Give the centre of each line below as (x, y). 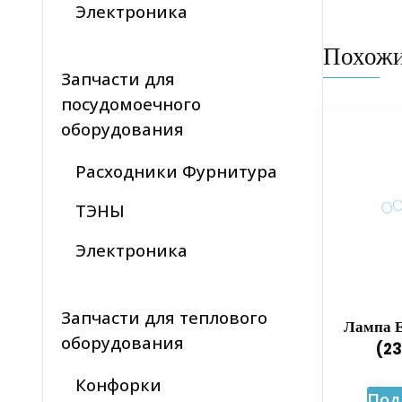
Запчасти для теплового (164, 318)
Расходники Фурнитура (176, 171)
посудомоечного (131, 104)
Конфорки (118, 385)
